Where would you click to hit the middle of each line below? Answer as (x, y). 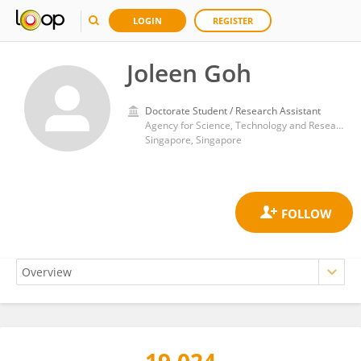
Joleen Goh (189, 73)
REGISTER (233, 21)
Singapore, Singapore (193, 140)
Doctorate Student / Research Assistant (233, 111)
